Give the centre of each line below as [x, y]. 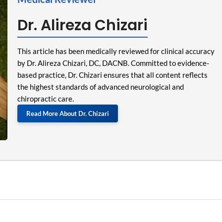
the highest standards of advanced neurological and [100, 87]
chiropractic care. [45, 99]
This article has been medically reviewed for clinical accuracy [116, 51]
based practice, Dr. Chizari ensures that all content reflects [112, 75]
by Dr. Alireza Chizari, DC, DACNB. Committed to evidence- [113, 63]
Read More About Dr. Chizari [67, 113]
